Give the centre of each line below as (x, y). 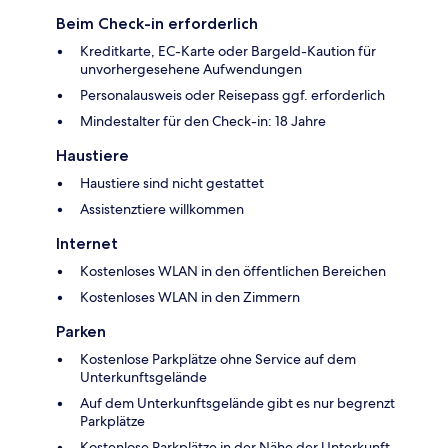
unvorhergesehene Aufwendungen (191, 69)
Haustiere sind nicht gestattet (172, 183)
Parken (81, 332)
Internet (87, 244)
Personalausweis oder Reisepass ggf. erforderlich (232, 95)
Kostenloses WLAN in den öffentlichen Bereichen (233, 271)
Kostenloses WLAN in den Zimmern (190, 297)
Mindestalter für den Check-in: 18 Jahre (203, 121)
